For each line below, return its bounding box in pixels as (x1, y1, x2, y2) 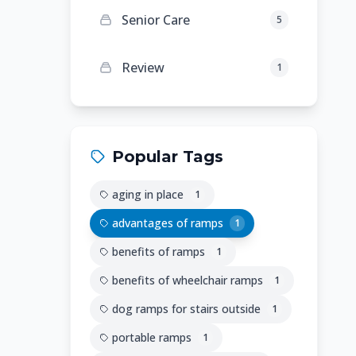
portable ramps (112, 330, 192, 345)
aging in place (112, 187, 184, 202)
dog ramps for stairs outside (112, 301, 261, 316)
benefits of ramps (112, 244, 205, 259)
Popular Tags (112, 147, 223, 166)
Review (122, 59, 164, 76)
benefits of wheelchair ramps (112, 273, 263, 288)
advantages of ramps (112, 215, 223, 230)
